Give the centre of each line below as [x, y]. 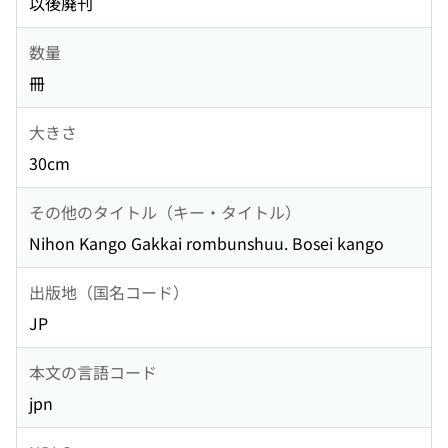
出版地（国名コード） [109, 291]
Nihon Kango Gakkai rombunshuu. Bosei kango [206, 243]
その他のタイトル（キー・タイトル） [165, 211]
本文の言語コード [93, 371]
